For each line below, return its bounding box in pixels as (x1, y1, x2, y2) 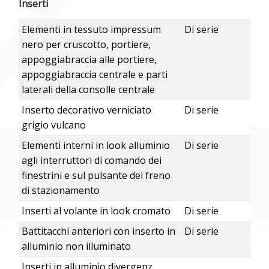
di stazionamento (21, 184, 100, 198)
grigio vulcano (21, 118, 86, 132)
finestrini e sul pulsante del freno (21, 169, 171, 183)
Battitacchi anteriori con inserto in (21, 225, 175, 238)
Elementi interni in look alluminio (21, 139, 170, 153)
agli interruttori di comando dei (21, 154, 162, 168)
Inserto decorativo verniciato (21, 103, 151, 117)
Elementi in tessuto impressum (21, 23, 161, 37)
